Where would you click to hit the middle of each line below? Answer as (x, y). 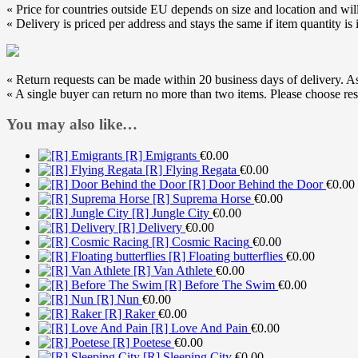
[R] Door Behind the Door (256, 184)
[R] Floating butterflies (226, 256)
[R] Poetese (142, 342)
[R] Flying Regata (191, 169)
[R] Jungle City (171, 213)
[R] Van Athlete (173, 270)
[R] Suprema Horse (202, 198)
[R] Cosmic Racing (201, 241)
